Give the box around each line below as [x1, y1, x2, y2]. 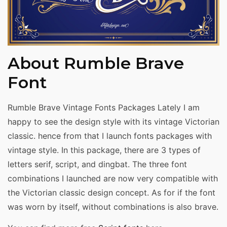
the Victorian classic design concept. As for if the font [8, 187, 215, 198]
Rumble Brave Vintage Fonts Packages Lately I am [8, 102, 200, 113]
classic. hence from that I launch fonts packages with [8, 131, 212, 141]
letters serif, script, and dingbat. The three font [8, 159, 187, 170]
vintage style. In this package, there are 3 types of [8, 145, 201, 156]
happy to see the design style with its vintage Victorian [8, 117, 219, 127]
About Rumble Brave [8, 53, 184, 73]
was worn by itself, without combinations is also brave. [8, 202, 218, 212]
